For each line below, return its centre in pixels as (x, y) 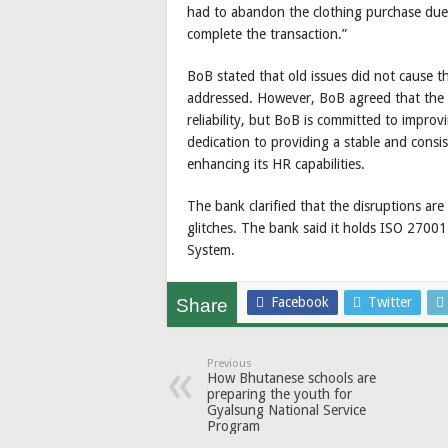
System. (211, 249)
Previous (229, 363)
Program (233, 425)
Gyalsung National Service (286, 409)
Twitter (390, 301)
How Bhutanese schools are (291, 377)
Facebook (300, 301)
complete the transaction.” (267, 33)
